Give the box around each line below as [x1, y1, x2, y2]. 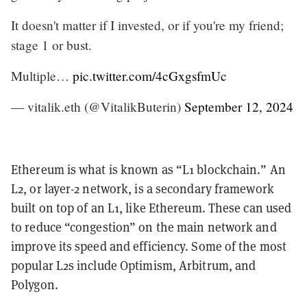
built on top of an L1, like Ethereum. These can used [11, 199, 292, 216]
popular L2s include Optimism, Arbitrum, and [11, 257, 256, 273]
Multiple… [11, 66, 73, 84]
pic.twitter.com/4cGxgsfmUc [73, 66, 227, 84]
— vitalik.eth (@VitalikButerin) [11, 97, 184, 115]
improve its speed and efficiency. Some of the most [11, 238, 287, 254]
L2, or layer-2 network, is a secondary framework [11, 180, 274, 197]
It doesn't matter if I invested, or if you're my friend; [11, 16, 284, 34]
